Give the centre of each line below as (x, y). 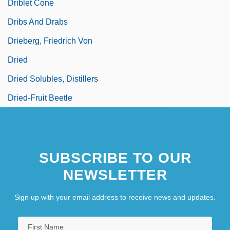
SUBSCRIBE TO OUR (115, 158)
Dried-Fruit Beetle (40, 98)
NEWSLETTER (115, 175)
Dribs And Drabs (38, 22)
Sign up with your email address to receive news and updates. (115, 197)
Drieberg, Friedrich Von (50, 41)
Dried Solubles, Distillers (53, 79)
